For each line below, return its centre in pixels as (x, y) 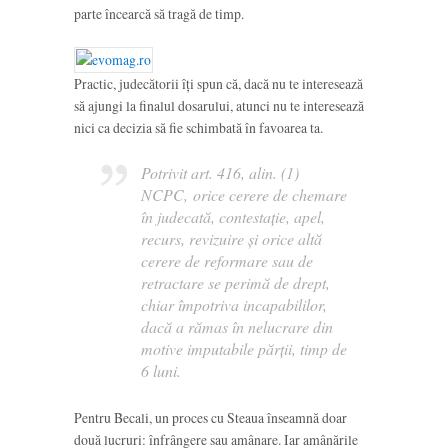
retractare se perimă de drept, (235, 282)
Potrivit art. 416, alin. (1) (219, 172)
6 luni (158, 370)
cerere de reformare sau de (226, 260)
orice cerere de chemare (269, 194)
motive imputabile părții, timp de (243, 348)
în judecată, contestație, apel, (232, 216)
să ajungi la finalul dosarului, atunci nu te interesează (219, 106)
